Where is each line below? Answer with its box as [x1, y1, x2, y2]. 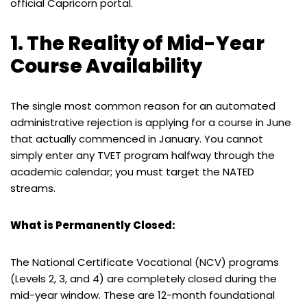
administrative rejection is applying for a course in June [10, 114, 291, 130]
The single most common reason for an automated [10, 98, 275, 113]
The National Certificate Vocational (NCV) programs [10, 254, 279, 269]
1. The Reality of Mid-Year [10, 29, 265, 57]
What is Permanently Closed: [10, 217, 175, 232]
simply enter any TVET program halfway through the [10, 147, 275, 162]
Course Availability [10, 52, 202, 79]
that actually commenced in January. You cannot [10, 131, 263, 146]
